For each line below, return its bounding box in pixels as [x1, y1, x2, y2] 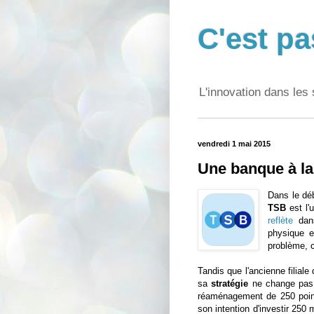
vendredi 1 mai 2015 [198, 139, 271, 149]
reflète [268, 215, 294, 226]
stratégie [211, 278, 249, 289]
